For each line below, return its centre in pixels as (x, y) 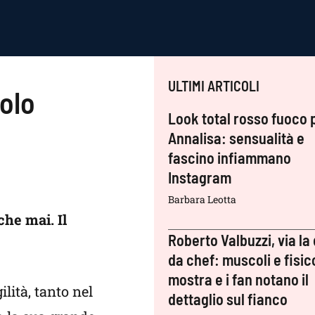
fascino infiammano (230, 157)
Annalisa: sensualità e (237, 138)
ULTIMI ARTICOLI (214, 86)
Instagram (200, 177)
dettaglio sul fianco (228, 299)
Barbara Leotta (202, 199)
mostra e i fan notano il (239, 279)
